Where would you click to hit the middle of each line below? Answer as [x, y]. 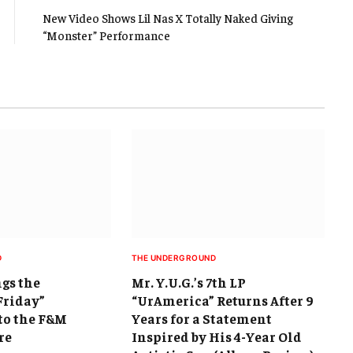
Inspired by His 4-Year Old [216, 337]
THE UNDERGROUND [174, 258]
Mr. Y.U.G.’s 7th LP [188, 282]
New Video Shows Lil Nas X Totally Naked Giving [168, 18]
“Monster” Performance [106, 35]
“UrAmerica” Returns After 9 [222, 301]
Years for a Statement [201, 319]
